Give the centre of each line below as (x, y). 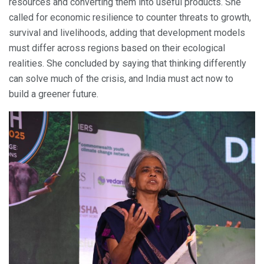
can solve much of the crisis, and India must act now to (121, 79)
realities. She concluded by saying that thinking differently (128, 64)
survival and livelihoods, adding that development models (127, 33)
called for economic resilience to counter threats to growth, (130, 18)
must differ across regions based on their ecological (117, 48)
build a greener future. (54, 94)
